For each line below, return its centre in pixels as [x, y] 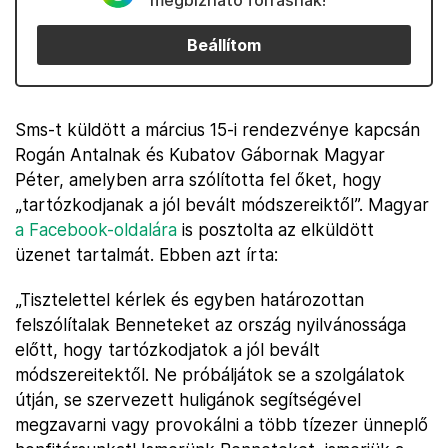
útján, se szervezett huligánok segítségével [188, 399]
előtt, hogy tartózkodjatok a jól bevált [167, 349]
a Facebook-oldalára [96, 229]
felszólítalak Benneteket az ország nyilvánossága [210, 324]
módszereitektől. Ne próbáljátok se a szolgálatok [210, 374]
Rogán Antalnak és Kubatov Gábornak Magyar [200, 154]
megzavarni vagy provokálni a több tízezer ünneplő [221, 424]
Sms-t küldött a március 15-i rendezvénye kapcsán [217, 129]
